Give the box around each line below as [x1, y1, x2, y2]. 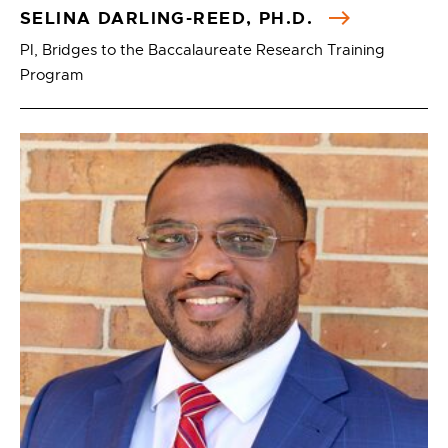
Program [20, 66, 83, 85]
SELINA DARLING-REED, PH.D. [20, 7, 320, 30]
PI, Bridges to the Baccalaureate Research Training [20, 41, 385, 60]
